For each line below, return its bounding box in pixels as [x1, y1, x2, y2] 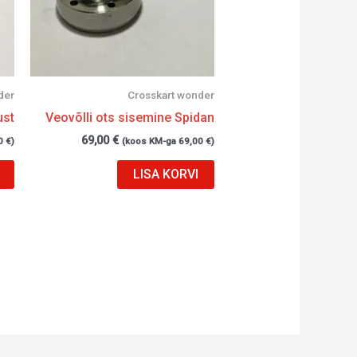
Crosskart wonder [127, 88, 215, 102]
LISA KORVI [133, 167, 199, 182]
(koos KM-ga [122, 135, 179, 147]
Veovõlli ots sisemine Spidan [45, 110, 215, 126]
